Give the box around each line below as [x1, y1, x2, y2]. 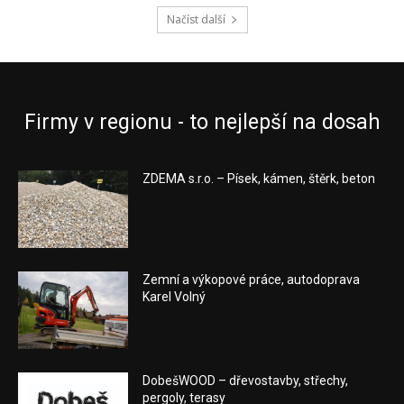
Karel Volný [142, 289, 207, 304]
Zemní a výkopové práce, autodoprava [142, 271, 361, 287]
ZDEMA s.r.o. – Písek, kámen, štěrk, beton [142, 171, 376, 187]
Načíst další [166, 12, 225, 28]
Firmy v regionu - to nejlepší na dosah [23, 110, 381, 135]
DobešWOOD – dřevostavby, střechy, [142, 372, 349, 388]
